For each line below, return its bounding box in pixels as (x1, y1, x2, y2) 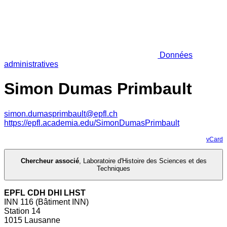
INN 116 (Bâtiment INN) (4, 198, 89, 207)
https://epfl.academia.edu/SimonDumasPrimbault (4, 118, 179, 127)
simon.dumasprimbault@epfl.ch (4, 109, 118, 118)
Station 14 (4, 207, 41, 216)
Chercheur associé (20, 157, 79, 165)
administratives (4, 59, 58, 68)
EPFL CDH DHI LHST (4, 188, 86, 198)
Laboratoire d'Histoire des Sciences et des (83, 157, 207, 165)
